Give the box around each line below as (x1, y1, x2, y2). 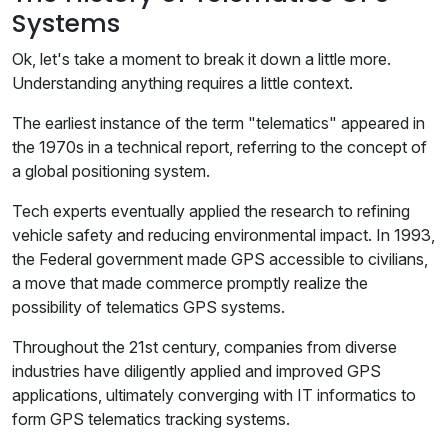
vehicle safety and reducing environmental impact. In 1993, (12, 225, 435, 246)
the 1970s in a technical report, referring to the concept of (12, 137, 427, 158)
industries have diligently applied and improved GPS (12, 361, 381, 382)
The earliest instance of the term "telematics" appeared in (12, 113, 425, 134)
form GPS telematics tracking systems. (12, 409, 294, 430)
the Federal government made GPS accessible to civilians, (12, 249, 428, 270)
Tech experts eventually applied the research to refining (12, 201, 410, 222)
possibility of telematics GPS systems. (12, 297, 285, 318)
